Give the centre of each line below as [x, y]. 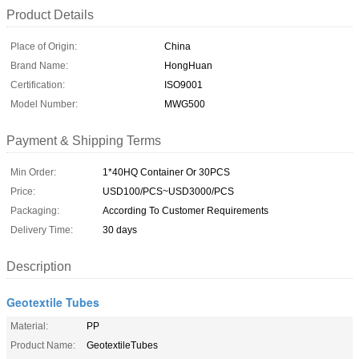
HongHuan [188, 65]
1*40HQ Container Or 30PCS [166, 172]
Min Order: [33, 172]
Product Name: [43, 345]
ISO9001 [184, 85]
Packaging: [35, 210]
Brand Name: [39, 65]
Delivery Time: [42, 230]
